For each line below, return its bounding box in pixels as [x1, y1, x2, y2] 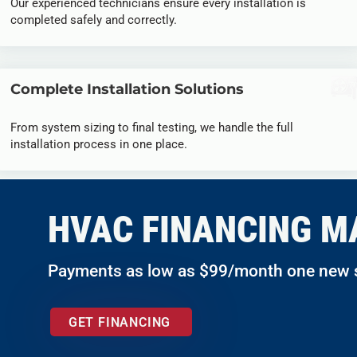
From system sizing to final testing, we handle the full [10, 120, 293, 135]
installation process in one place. [10, 137, 187, 151]
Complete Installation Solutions [10, 80, 244, 98]
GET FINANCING [68, 314, 171, 330]
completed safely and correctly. [10, 13, 177, 27]
